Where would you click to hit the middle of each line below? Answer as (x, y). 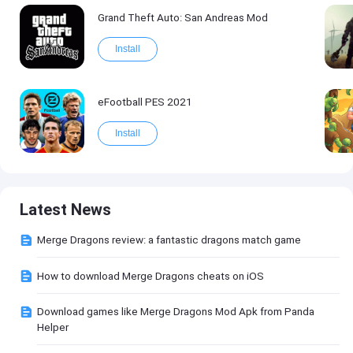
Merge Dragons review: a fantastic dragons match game (169, 240)
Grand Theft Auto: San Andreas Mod (182, 18)
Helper (53, 327)
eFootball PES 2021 (145, 102)
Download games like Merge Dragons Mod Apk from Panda (176, 312)
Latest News (66, 209)
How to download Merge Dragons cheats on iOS (151, 275)
